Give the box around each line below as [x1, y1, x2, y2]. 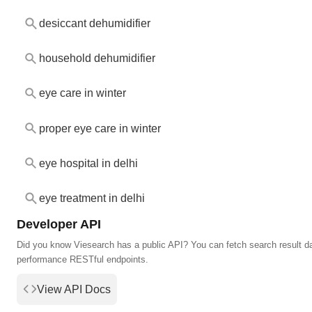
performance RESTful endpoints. [17, 253, 148, 265]
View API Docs [37, 283, 111, 295]
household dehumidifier [38, 52, 155, 65]
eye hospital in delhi [38, 157, 138, 169]
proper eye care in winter [38, 122, 161, 134]
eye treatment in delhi [38, 192, 145, 204]
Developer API [17, 216, 101, 231]
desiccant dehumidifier [38, 17, 150, 30]
